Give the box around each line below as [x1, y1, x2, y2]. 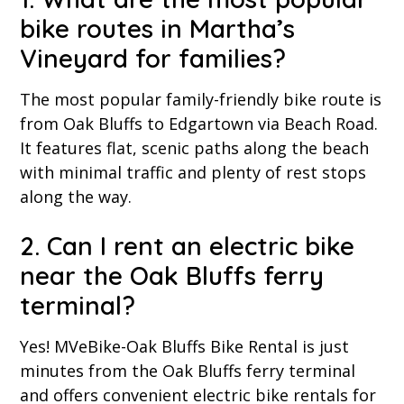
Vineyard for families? [20, 42, 287, 75]
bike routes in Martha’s [20, 13, 296, 45]
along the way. [20, 186, 133, 208]
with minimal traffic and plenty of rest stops [20, 161, 367, 184]
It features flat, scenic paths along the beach [20, 137, 370, 160]
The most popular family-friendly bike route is [20, 88, 382, 111]
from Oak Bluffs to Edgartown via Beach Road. [20, 113, 379, 135]
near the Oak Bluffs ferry [20, 260, 325, 292]
